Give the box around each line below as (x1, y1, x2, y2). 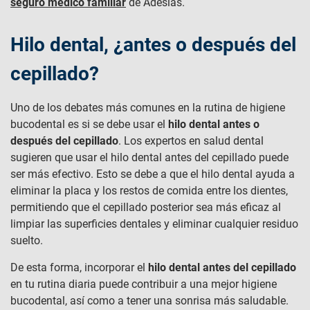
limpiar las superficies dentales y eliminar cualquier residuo (10, 217, 298, 230)
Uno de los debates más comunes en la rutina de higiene (10, 101, 285, 114)
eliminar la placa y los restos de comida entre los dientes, (10, 184, 288, 197)
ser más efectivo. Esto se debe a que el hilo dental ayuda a (10, 167, 295, 181)
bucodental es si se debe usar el (10, 118, 168, 131)
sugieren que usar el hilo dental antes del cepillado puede (10, 151, 289, 164)
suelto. (10, 234, 46, 247)
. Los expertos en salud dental (118, 134, 264, 147)
